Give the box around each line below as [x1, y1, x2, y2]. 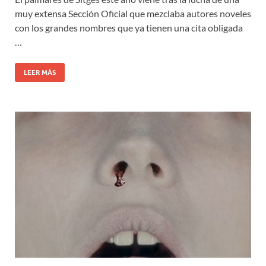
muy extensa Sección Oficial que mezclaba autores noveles [15, 8, 251, 20]
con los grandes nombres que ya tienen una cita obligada [15, 22, 243, 34]
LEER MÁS [24, 68, 56, 77]
